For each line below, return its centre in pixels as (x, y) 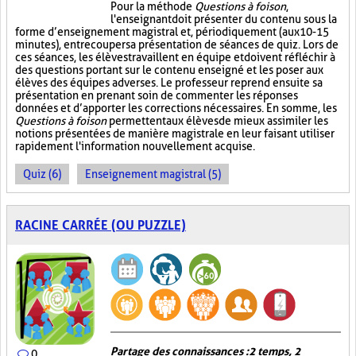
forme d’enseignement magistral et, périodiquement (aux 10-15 (172, 32)
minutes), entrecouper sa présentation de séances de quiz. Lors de (177, 44)
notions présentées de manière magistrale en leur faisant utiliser (175, 133)
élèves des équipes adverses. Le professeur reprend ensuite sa (169, 83)
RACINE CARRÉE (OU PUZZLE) (101, 225)
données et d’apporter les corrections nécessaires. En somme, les (176, 108)
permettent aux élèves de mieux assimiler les (217, 121)
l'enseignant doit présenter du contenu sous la (224, 19)
